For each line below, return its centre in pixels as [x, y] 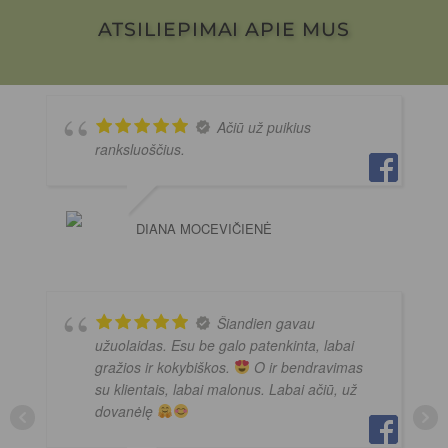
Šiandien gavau [266, 322]
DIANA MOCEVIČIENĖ [204, 228]
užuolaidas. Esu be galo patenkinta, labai [224, 344]
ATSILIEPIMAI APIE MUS [224, 29]
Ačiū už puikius [264, 126]
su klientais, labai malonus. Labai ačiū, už [226, 388]
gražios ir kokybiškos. [164, 366]
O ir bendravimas [306, 366]
